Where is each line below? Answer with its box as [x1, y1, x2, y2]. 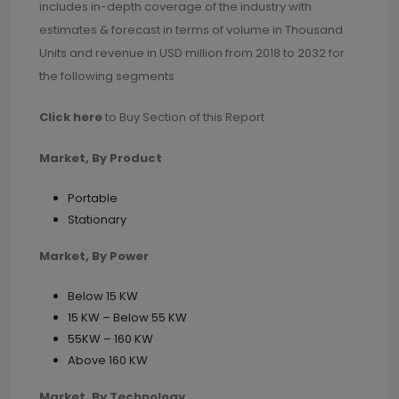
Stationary [68, 211, 126, 228]
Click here [39, 109, 102, 126]
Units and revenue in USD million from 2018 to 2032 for [39, 45, 345, 61]
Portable [68, 190, 118, 207]
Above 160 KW [68, 352, 148, 369]
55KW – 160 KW [68, 330, 153, 347]
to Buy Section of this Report [102, 109, 265, 126]
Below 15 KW [68, 288, 138, 305]
